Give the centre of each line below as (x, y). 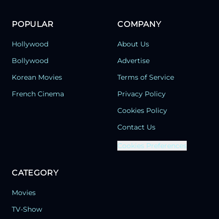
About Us (133, 44)
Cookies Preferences (152, 146)
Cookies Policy (142, 111)
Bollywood (30, 61)
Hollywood (30, 44)
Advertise (133, 61)
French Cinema (38, 94)
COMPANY (139, 24)
